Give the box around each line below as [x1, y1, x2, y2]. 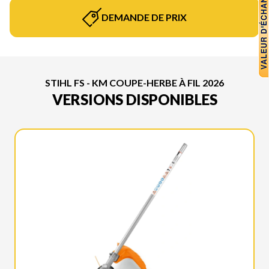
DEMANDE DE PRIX [101, 11, 187, 23]
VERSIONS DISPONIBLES [52, 91, 217, 108]
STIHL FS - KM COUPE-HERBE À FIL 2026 [45, 77, 224, 88]
